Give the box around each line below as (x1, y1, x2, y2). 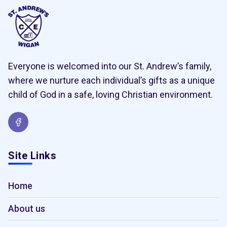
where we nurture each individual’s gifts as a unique (8, 74, 215, 86)
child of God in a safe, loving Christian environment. (8, 89, 213, 100)
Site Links (8, 149, 56, 162)
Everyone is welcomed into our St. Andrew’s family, (8, 60, 211, 71)
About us (8, 203, 45, 214)
